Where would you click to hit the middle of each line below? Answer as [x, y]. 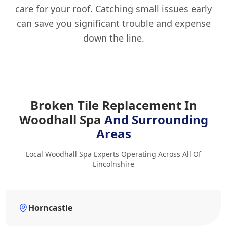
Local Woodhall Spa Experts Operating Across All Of [113, 154]
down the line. [113, 38]
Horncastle [50, 208]
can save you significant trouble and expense [113, 24]
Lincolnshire [113, 164]
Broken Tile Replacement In [113, 105]
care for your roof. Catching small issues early [113, 9]
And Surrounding [156, 120]
